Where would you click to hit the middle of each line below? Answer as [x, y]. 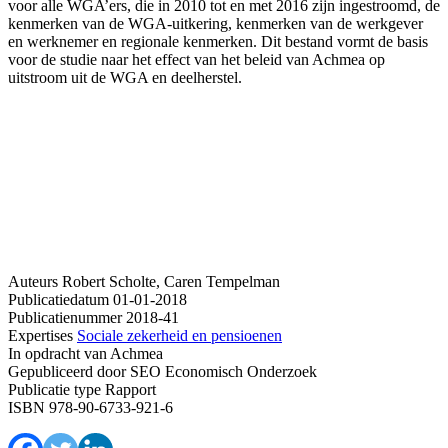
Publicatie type [54, 389]
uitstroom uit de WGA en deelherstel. [125, 77]
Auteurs [33, 281]
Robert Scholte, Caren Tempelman [171, 281]
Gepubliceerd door [67, 371]
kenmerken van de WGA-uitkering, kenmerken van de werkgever [215, 23]
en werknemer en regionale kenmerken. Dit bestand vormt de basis [218, 41]
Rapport [128, 389]
